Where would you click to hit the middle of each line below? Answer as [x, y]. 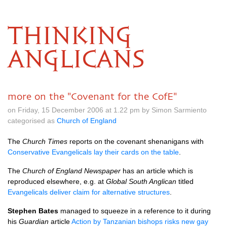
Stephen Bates [33, 211]
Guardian [34, 221]
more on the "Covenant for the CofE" [92, 96]
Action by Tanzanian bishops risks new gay [140, 221]
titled [185, 181]
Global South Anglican [141, 181]
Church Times [45, 141]
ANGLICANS [76, 60]
